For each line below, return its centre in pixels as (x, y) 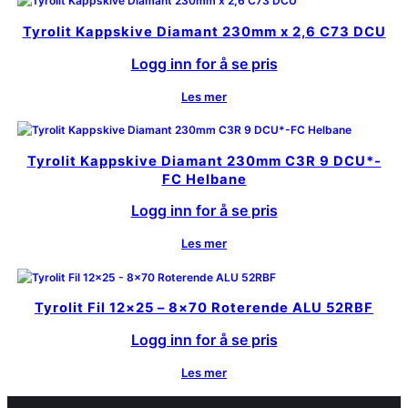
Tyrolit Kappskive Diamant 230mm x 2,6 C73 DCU (204, 32)
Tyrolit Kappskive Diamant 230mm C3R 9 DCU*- (204, 161)
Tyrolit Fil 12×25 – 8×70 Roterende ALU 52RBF (204, 308)
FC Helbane (204, 179)
